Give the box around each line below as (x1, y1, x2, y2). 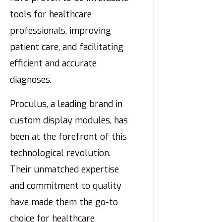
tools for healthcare (10, 8, 92, 21)
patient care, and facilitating (10, 41, 123, 54)
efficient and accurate (10, 57, 97, 70)
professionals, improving (10, 25, 111, 37)
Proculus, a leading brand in (10, 98, 122, 111)
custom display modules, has (10, 114, 128, 127)
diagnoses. (10, 74, 52, 86)
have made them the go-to (10, 196, 118, 209)
